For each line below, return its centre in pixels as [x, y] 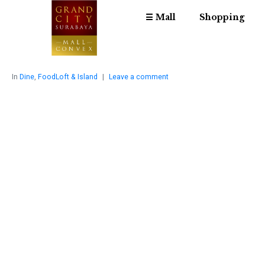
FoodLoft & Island [68, 77]
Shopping [222, 17]
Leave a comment [139, 77]
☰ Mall [160, 17]
